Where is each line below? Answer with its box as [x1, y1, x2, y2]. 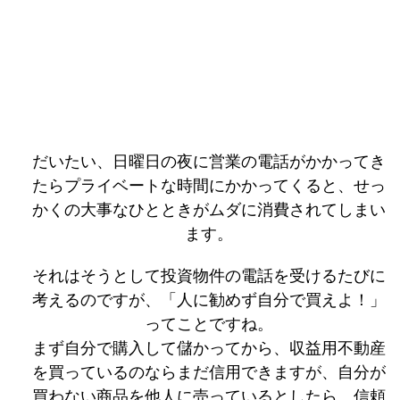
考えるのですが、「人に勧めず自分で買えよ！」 [32, 291, 386, 310]
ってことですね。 [145, 315, 273, 334]
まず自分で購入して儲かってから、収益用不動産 [32, 339, 386, 358]
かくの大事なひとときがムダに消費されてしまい [32, 201, 386, 220]
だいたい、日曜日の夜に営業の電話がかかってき [32, 153, 386, 171]
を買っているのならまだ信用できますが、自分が [32, 363, 386, 382]
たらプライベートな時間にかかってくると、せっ [32, 177, 386, 196]
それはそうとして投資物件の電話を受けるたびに [32, 267, 386, 286]
